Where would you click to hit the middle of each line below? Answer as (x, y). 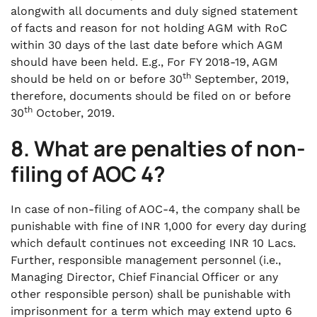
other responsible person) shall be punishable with (151, 294)
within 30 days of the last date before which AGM (147, 45)
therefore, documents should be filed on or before (151, 96)
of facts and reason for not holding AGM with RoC (149, 28)
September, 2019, (240, 79)
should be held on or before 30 (97, 79)
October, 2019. (74, 113)
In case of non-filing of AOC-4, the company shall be (155, 209)
